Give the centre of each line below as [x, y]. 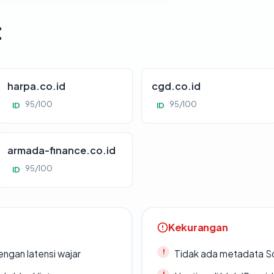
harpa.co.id [36, 86]
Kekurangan [198, 227]
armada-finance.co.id [61, 150]
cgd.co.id [176, 86]
